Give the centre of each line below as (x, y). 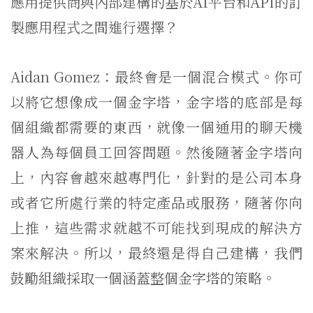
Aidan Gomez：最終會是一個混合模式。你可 (156, 77)
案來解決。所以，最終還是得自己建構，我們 (156, 253)
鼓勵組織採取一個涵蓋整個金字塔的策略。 (143, 278)
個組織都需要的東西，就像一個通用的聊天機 (156, 127)
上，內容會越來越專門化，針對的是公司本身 (156, 177)
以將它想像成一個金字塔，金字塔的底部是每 (156, 102)
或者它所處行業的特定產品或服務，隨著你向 (156, 202)
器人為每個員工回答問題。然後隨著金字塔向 (156, 152)
